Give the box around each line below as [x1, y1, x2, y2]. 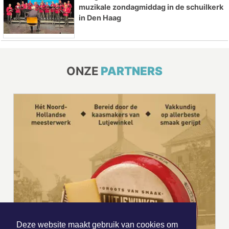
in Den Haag [78, 13, 121, 22]
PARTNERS [101, 64, 163, 78]
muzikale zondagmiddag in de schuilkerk [78, 2, 223, 11]
